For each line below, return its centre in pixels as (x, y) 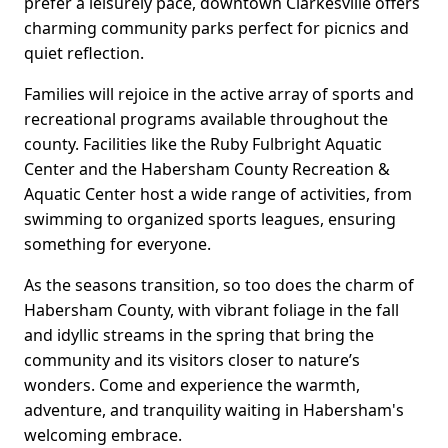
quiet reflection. (84, 53)
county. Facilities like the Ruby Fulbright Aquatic (203, 144)
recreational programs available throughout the (206, 119)
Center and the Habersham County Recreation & (207, 169)
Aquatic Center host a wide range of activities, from (218, 194)
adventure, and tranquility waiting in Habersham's (214, 410)
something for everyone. (117, 244)
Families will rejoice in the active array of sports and (219, 94)
